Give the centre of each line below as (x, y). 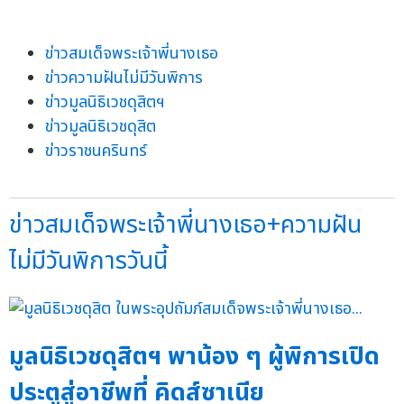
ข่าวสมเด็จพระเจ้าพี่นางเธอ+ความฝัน (185, 225)
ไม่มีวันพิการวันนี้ (88, 262)
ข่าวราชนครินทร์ (96, 151)
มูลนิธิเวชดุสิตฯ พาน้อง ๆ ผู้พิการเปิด (194, 356)
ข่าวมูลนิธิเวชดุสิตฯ (105, 103)
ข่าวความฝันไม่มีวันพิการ (124, 78)
